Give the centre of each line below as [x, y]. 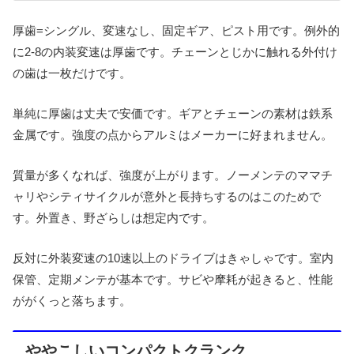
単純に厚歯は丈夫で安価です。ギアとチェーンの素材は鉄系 [173, 114]
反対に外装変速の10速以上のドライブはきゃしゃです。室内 [173, 258]
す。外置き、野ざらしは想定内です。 [113, 218]
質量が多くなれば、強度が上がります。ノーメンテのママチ [173, 175]
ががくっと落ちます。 [72, 301]
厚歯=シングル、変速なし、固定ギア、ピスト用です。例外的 [176, 31]
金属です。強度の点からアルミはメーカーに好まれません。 [173, 135]
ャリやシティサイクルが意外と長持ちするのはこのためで [167, 197]
